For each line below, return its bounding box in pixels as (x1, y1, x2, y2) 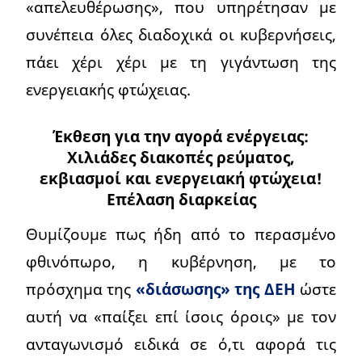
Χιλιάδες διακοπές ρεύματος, (67, 146, 295, 169)
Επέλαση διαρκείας (106, 188, 256, 211)
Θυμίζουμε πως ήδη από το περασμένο (26, 223, 336, 246)
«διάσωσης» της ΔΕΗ (135, 278, 296, 301)
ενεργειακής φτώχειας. (26, 78, 191, 100)
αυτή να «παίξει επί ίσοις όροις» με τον (26, 305, 336, 328)
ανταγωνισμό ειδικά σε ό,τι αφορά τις (26, 333, 336, 356)
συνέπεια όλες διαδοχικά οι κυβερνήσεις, (26, 23, 336, 45)
